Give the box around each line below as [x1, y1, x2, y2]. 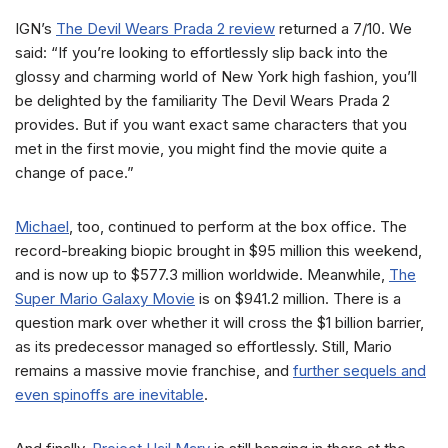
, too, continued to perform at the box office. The [69, 217, 407, 236]
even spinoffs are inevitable [15, 385, 204, 404]
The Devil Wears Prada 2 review [56, 19, 275, 38]
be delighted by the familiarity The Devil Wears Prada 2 [15, 91, 390, 110]
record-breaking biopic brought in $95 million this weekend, [15, 241, 422, 260]
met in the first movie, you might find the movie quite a [15, 139, 387, 158]
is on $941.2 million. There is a [195, 289, 401, 308]
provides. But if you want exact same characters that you [15, 115, 407, 134]
